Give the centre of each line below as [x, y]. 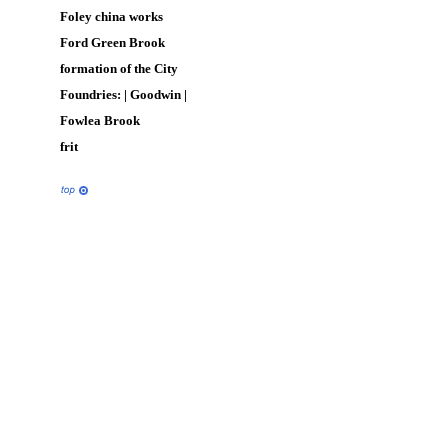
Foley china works [111, 16]
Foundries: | [95, 94]
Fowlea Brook [100, 120]
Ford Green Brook [112, 42]
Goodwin [155, 94]
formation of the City [119, 68]
